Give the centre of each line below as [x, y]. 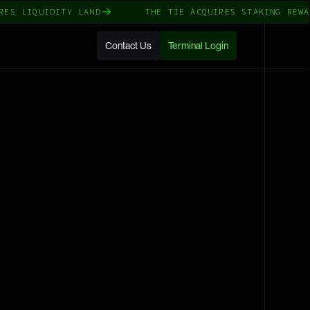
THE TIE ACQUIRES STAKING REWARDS [215, 11]
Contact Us [128, 46]
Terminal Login [198, 46]
